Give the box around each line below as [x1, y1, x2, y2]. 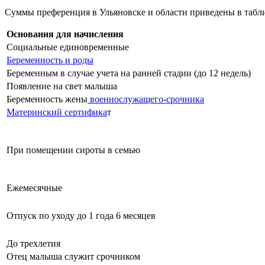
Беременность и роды [7, 54, 93, 65]
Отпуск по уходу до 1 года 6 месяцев [7, 210, 156, 221]
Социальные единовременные [7, 41, 129, 52]
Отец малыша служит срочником [7, 251, 140, 261]
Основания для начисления [7, 28, 124, 39]
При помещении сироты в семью [7, 144, 140, 155]
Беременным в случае [7, 67, 96, 78]
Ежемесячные [7, 182, 62, 193]
